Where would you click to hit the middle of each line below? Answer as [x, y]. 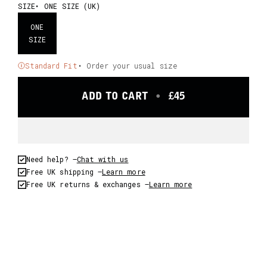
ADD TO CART [117, 97]
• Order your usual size [127, 66]
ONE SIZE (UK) [72, 6]
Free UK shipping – [64, 172]
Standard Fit [51, 66]
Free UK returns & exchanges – [87, 184]
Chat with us [103, 159]
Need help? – [51, 159]
